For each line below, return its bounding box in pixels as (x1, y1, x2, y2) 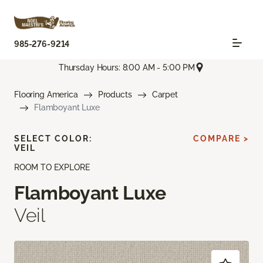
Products (97, 90, 132, 100)
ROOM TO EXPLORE (14, 163, 90, 173)
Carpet (151, 90, 178, 100)
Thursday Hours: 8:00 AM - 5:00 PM (58, 62, 195, 72)
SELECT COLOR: (14, 134, 92, 144)
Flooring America (14, 90, 78, 100)
